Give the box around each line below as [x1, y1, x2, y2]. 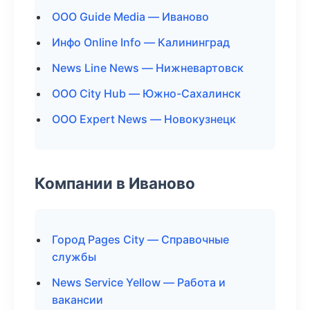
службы [52, 250, 96, 264]
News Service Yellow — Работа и [52, 275, 226, 289]
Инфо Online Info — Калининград [52, 35, 230, 49]
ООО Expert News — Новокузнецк [52, 112, 236, 126]
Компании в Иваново [35, 174, 195, 192]
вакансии [52, 293, 103, 307]
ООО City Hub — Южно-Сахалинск [52, 86, 241, 100]
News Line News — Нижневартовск [52, 61, 244, 75]
